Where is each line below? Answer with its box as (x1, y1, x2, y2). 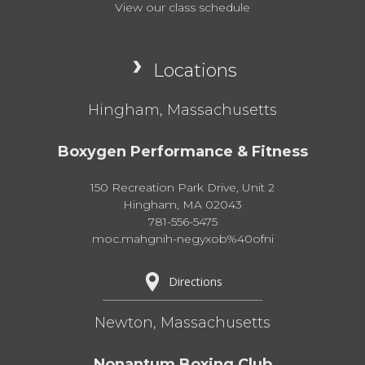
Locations (152, 59, 237, 81)
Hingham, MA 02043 (123, 196, 242, 212)
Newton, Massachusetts (95, 313, 270, 332)
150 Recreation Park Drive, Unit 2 (90, 179, 275, 195)
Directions (169, 273, 222, 289)
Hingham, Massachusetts (88, 100, 277, 119)
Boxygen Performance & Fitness (57, 142, 308, 161)
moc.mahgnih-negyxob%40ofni (91, 231, 274, 246)
